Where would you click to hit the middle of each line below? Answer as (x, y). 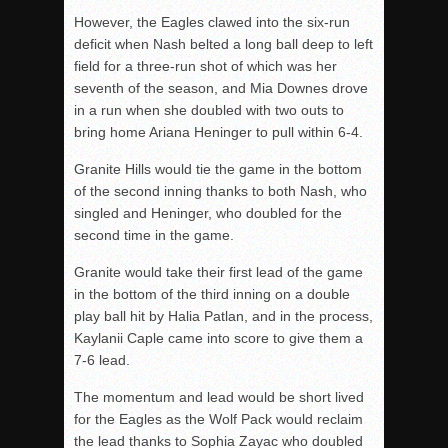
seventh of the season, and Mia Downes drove (221, 87)
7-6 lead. (102, 359)
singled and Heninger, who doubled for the (208, 212)
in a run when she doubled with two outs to (209, 109)
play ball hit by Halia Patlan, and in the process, (223, 315)
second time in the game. (154, 234)
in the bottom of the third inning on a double (212, 293)
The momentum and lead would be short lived (219, 396)
